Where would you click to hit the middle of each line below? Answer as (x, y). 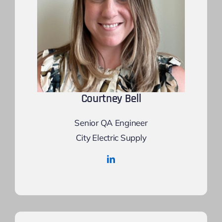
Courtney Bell (111, 99)
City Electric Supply (111, 138)
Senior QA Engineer (111, 123)
